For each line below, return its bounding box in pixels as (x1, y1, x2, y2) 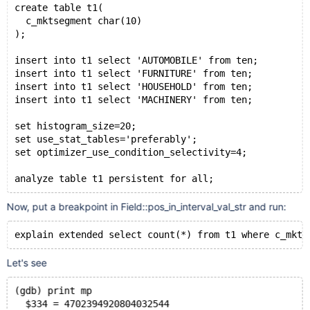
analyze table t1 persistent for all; (14, 173, 214, 184)
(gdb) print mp (14, 285, 92, 296)
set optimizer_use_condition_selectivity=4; (14, 147, 247, 158)
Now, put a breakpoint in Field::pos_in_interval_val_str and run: (248, 201, 286, 212)
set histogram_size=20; (14, 120, 136, 131)
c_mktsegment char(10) (14, 15, 142, 26)
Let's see (6, 257, 47, 268)
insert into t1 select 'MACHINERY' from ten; (14, 94, 253, 105)
